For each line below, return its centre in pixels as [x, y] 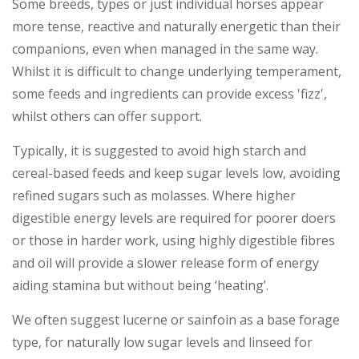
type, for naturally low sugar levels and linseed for [162, 342]
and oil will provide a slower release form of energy [165, 262]
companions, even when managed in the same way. [165, 48]
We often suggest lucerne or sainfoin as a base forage [176, 319]
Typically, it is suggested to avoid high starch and [159, 150]
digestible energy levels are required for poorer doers [174, 218]
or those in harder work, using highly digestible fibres [173, 240]
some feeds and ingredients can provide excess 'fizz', [169, 93]
